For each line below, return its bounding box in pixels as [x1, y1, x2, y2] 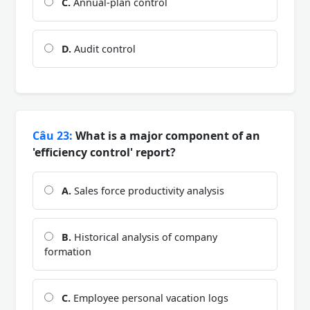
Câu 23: [33, 127, 73, 143]
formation [44, 244, 91, 258]
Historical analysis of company [71, 230, 217, 244]
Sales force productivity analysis [71, 183, 224, 197]
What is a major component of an [73, 127, 260, 143]
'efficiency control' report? [33, 144, 176, 160]
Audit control [71, 42, 136, 55]
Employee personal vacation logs [71, 291, 228, 304]
